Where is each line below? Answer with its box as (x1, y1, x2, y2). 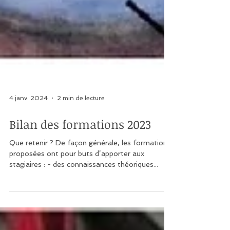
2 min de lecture (57, 136, 105, 143)
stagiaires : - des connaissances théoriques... (53, 201, 158, 209)
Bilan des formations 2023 (9, 157, 151, 174)
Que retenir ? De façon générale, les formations (9, 180, 171, 188)
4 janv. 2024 (9, 136, 48, 143)
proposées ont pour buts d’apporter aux (9, 190, 144, 199)
